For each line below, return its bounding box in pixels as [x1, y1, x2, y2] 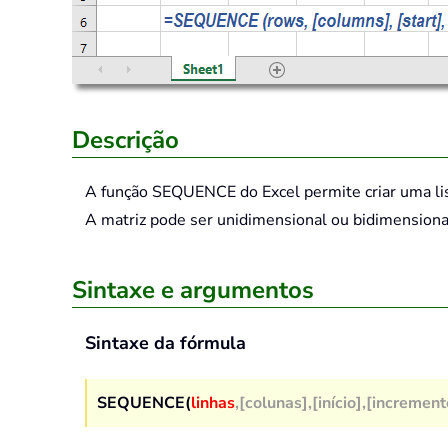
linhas [191, 392, 235, 415]
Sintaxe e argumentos [72, 274, 314, 307]
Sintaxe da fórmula [85, 331, 246, 356]
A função [85, 181, 152, 204]
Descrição [72, 124, 179, 157]
